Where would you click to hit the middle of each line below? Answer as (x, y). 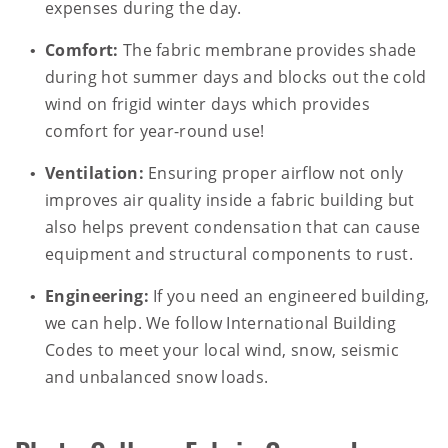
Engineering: (97, 296)
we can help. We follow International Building (221, 323)
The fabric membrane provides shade (267, 50)
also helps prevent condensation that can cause (233, 227)
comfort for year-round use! (155, 131)
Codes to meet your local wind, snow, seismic (222, 350)
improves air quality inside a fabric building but (230, 200)
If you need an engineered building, (289, 296)
